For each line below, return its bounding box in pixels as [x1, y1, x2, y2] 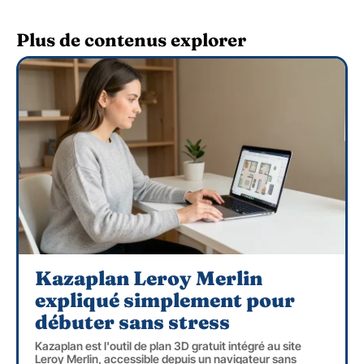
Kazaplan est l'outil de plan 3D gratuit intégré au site [35, 339, 301, 353]
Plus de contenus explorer [16, 28, 246, 52]
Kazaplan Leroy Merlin [35, 266, 262, 291]
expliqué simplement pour [35, 288, 295, 313]
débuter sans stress [35, 310, 230, 335]
